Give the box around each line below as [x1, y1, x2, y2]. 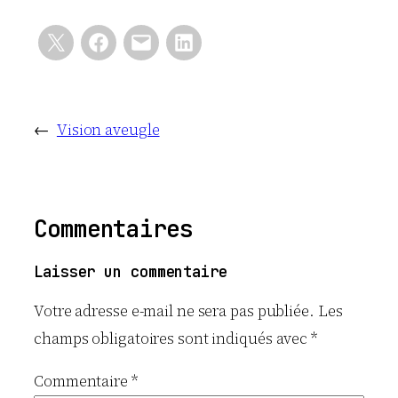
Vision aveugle [56, 119, 160, 140]
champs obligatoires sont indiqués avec [34, 327, 312, 349]
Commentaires [34, 214, 193, 244]
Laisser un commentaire [34, 262, 227, 283]
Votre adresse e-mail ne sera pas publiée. [34, 299, 314, 322]
